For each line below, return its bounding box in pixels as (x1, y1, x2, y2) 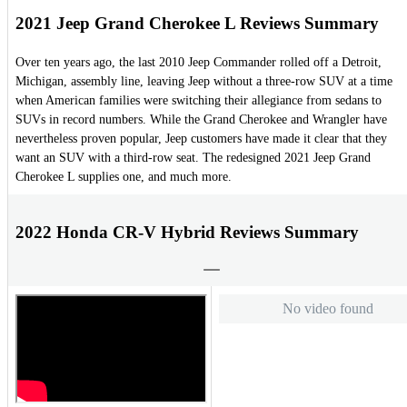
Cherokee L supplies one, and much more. (15, 170, 232, 184)
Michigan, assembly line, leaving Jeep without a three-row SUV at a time (15, 74, 392, 89)
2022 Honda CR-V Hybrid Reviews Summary (15, 222, 359, 242)
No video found (282, 300, 373, 316)
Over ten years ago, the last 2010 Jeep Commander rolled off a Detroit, (15, 55, 382, 70)
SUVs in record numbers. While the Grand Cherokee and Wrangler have (15, 113, 387, 127)
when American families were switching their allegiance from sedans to (15, 94, 382, 108)
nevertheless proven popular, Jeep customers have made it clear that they (15, 132, 387, 146)
